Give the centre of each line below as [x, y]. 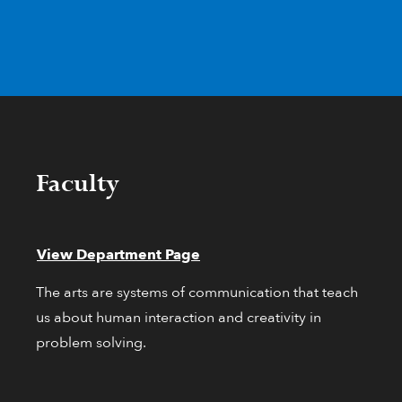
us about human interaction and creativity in [179, 318]
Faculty [78, 184]
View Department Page [118, 255]
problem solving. [91, 343]
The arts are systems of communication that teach [197, 293]
